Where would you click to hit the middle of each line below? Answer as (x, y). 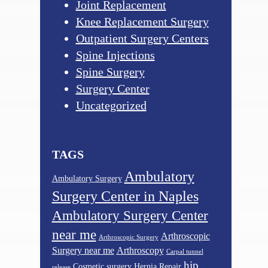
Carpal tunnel (185, 251)
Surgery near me (83, 250)
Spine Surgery (110, 71)
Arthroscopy (140, 250)
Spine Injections (115, 55)
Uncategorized (111, 105)
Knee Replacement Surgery (142, 21)
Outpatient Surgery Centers (142, 38)
